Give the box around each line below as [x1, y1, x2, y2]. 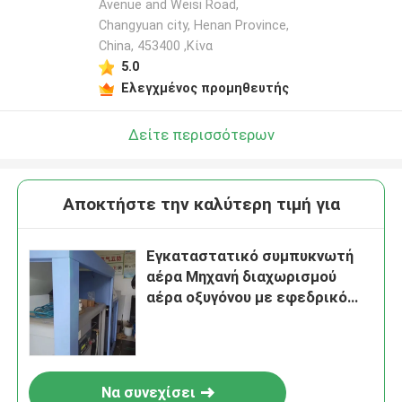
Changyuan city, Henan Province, [98, 18, 289, 33]
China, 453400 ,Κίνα [98, 39, 213, 54]
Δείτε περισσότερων [127, 125, 275, 144]
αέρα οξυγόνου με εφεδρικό [146, 288, 348, 307]
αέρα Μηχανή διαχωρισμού [146, 267, 337, 286]
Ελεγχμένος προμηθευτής [120, 80, 289, 95]
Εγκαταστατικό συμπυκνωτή [146, 247, 354, 266]
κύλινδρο [146, 309, 213, 328]
